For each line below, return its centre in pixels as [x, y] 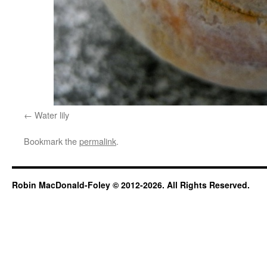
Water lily [52, 115]
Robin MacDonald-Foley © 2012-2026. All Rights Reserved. [131, 185]
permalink [98, 141]
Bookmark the [52, 141]
